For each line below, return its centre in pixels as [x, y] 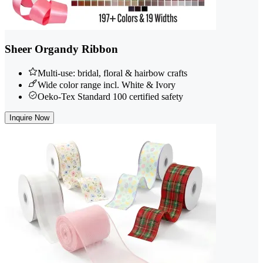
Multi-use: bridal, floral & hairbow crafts [112, 73]
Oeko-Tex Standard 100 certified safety [110, 96]
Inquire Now [29, 117]
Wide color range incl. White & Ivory [107, 85]
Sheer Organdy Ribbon [61, 49]
